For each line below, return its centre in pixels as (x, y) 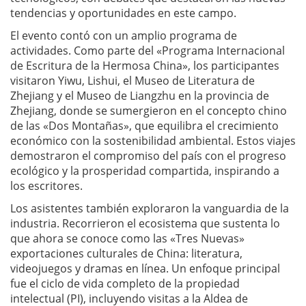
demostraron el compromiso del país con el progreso (148, 156)
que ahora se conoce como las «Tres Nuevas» (127, 238)
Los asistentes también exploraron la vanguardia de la (150, 208)
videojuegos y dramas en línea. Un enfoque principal (145, 268)
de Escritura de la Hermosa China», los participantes (145, 66)
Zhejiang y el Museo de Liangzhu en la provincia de (140, 96)
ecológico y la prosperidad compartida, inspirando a (145, 171)
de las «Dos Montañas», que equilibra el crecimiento (144, 126)
